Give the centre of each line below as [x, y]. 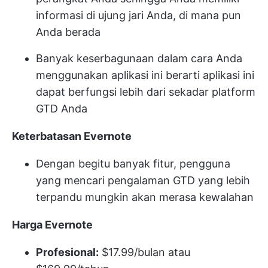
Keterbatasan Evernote [72, 136]
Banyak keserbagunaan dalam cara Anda [139, 59]
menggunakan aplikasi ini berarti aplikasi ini [145, 75]
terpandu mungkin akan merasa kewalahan [145, 197]
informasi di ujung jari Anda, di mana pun [138, 16]
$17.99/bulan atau [144, 252]
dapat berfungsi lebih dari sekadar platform [146, 92]
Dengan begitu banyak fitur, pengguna [133, 164]
